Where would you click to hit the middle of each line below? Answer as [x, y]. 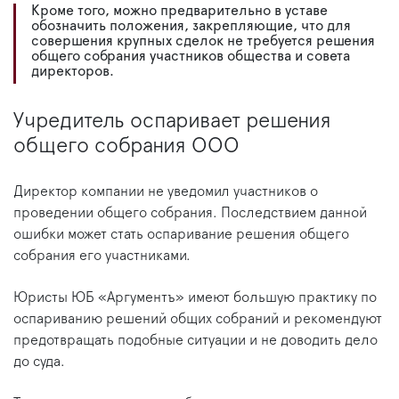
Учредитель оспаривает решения [172, 122]
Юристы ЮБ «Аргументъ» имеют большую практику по [195, 298]
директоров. [73, 72]
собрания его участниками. [102, 256]
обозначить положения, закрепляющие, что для [191, 26]
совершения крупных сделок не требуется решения [203, 41]
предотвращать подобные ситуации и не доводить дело [195, 341]
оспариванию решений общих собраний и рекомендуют [198, 319]
